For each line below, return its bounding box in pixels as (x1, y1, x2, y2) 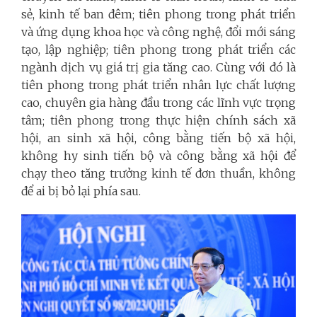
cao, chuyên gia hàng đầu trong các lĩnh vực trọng (21, 95, 296, 110)
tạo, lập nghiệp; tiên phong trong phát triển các (21, 42, 296, 57)
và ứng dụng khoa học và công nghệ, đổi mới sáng (21, 24, 296, 39)
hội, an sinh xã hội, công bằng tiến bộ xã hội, (21, 130, 296, 145)
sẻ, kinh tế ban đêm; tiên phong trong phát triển (21, 6, 296, 21)
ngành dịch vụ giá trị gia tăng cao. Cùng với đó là (21, 59, 296, 74)
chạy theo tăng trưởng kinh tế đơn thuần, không (21, 166, 296, 180)
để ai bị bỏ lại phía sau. (21, 183, 141, 198)
